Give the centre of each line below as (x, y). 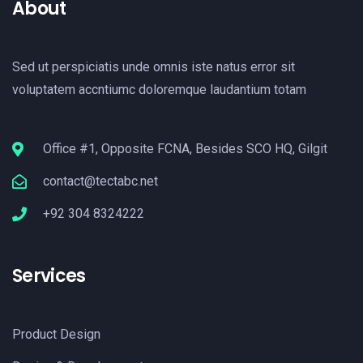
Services (49, 275)
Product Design (56, 334)
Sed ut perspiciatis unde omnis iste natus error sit (154, 66)
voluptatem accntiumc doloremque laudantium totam (159, 89)
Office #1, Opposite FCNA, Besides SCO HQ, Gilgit (185, 148)
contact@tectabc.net (100, 181)
